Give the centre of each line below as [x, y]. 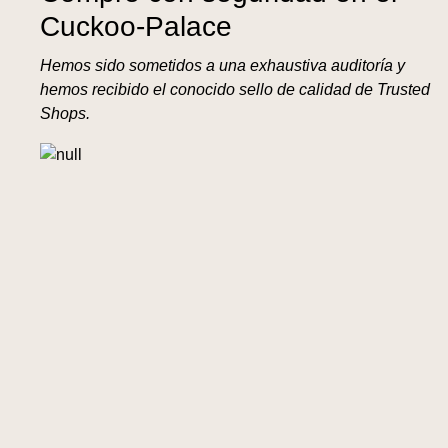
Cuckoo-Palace [136, 26]
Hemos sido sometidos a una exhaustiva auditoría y [222, 65]
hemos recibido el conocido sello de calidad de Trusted [235, 89]
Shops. [65, 113]
